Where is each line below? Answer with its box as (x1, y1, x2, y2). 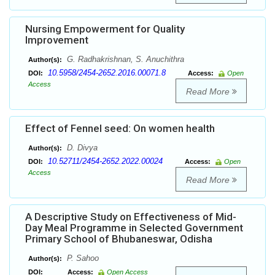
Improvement (25, 34, 88, 47)
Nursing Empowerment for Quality (25, 23, 185, 36)
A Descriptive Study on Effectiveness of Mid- (25, 211, 236, 223)
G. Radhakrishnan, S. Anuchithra (64, 55, 184, 64)
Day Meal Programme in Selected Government (25, 222, 243, 234)
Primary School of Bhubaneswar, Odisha (25, 233, 212, 246)
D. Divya (64, 143, 98, 153)
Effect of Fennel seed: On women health (25, 122, 215, 135)
